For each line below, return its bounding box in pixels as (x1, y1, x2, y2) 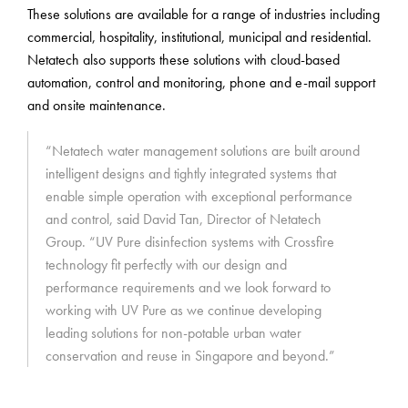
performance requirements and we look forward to (46, 277, 331, 297)
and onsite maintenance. (27, 95, 166, 115)
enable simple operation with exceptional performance (46, 186, 352, 206)
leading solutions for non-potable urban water (46, 322, 301, 342)
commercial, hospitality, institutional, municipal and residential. (27, 26, 372, 46)
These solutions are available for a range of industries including (27, 4, 380, 24)
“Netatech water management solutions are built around (46, 140, 360, 160)
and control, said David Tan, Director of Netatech (46, 209, 321, 229)
